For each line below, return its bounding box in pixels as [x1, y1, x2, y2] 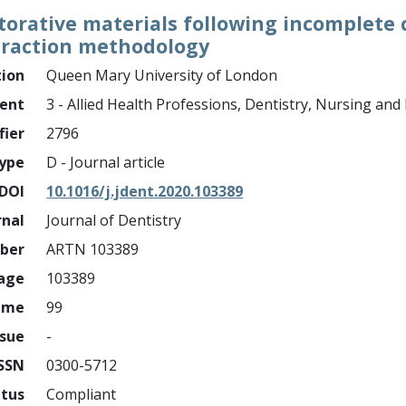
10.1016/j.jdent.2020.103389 [46, 181, 244, 201]
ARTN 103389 [46, 239, 140, 259]
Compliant [46, 384, 117, 404]
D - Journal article [46, 152, 166, 172]
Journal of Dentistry [46, 210, 182, 230]
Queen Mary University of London [46, 65, 278, 85]
